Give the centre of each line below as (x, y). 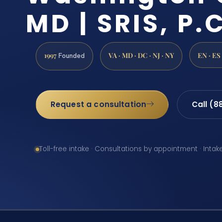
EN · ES (209, 55)
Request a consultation (98, 104)
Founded (71, 55)
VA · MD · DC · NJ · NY (141, 55)
